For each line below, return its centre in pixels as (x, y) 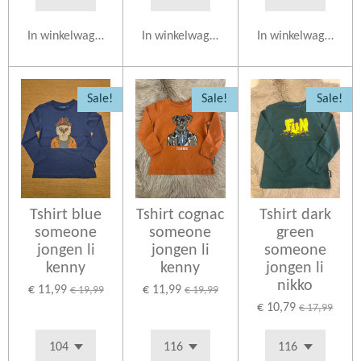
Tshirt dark (295, 216)
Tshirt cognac (180, 216)
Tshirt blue (66, 216)
